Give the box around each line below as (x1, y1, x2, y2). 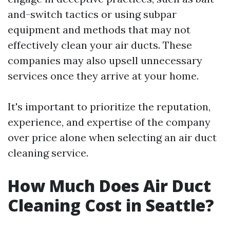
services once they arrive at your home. (8, 69, 199, 83)
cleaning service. (8, 146, 88, 160)
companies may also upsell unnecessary (8, 54, 202, 67)
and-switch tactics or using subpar (8, 8, 177, 21)
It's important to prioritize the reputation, (8, 100, 210, 113)
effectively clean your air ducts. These (8, 39, 192, 52)
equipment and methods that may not (8, 23, 190, 36)
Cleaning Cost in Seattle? (8, 194, 214, 217)
